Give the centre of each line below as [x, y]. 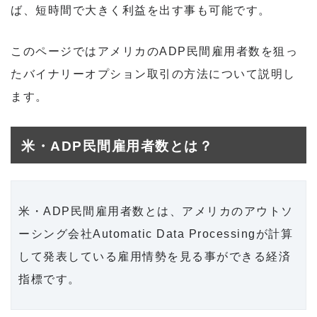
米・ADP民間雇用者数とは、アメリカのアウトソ [156, 211]
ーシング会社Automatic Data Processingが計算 [156, 234]
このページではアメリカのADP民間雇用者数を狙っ [154, 51]
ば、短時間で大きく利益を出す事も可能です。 [141, 10]
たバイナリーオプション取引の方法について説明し [153, 74]
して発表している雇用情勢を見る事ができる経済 [155, 256]
